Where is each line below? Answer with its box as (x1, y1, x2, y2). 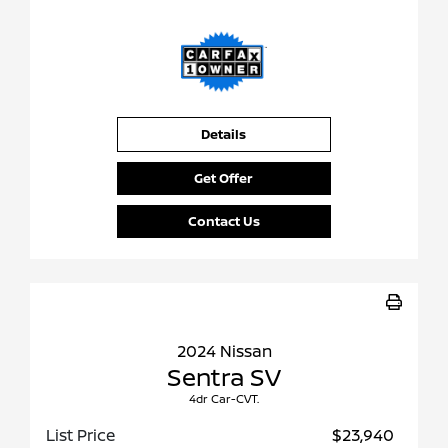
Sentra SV (167, 360, 281, 394)
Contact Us (187, 212, 260, 231)
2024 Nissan (176, 340, 272, 363)
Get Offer (194, 169, 254, 188)
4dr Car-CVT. (189, 391, 259, 407)
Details (201, 125, 247, 144)
